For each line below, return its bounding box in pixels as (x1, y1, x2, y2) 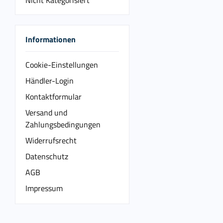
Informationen (25, 33, 76, 45)
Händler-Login (25, 74, 74, 87)
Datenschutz (25, 150, 68, 162)
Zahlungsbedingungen (25, 118, 101, 130)
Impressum (25, 182, 63, 194)
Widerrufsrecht (25, 134, 77, 146)
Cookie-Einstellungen (25, 58, 98, 71)
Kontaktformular (25, 90, 82, 103)
